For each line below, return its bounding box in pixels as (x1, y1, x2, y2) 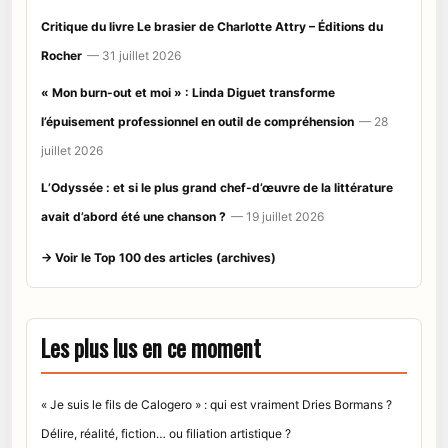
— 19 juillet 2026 (231, 208, 324, 224)
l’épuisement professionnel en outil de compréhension (41, 113, 354, 129)
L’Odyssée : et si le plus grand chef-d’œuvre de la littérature (41, 179, 393, 195)
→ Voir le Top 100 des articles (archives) (41, 249, 276, 265)
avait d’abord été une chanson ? (41, 208, 226, 224)
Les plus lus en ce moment (41, 330, 261, 365)
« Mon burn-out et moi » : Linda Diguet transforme (41, 84, 335, 100)
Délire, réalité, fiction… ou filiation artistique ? (41, 425, 291, 441)
